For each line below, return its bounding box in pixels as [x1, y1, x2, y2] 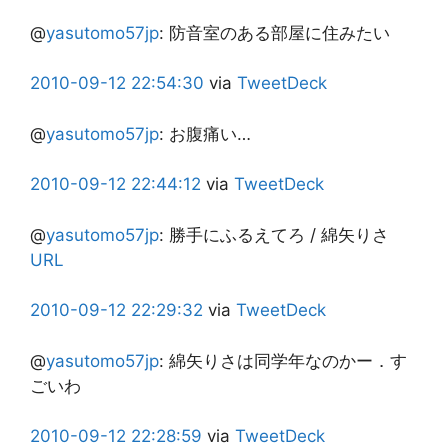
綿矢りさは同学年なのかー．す [169, 350, 407, 371]
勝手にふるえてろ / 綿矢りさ [169, 224, 389, 245]
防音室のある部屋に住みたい [169, 22, 390, 43]
